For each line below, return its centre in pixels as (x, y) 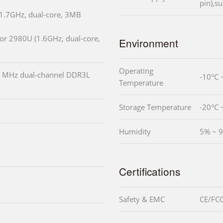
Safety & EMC (142, 199)
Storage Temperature (155, 107)
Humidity (135, 131)
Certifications (150, 171)
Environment (149, 43)
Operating (136, 70)
